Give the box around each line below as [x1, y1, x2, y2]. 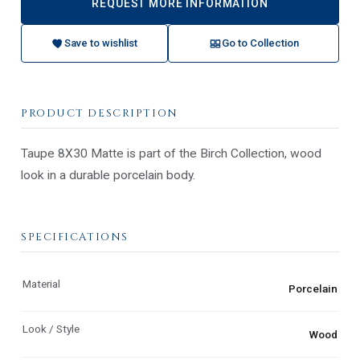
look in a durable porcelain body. [21, 167, 195, 182]
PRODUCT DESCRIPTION [21, 105, 178, 121]
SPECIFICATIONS [21, 229, 129, 244]
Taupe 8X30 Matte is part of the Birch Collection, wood [21, 145, 321, 161]
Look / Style [22, 322, 80, 336]
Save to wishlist [64, 37, 137, 50]
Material [22, 276, 60, 290]
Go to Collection [221, 37, 299, 50]
